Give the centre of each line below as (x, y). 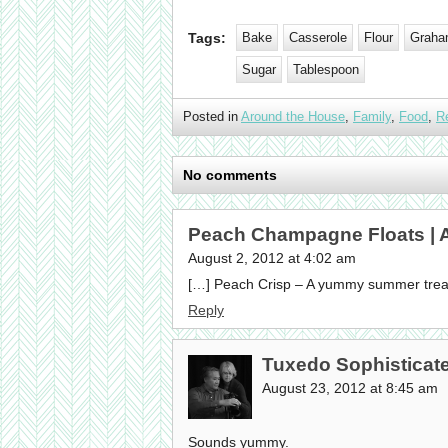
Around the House (293, 117)
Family (372, 117)
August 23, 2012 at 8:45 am (350, 388)
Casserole (318, 38)
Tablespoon (326, 70)
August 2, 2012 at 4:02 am (272, 258)
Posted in (212, 117)
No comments (230, 175)
